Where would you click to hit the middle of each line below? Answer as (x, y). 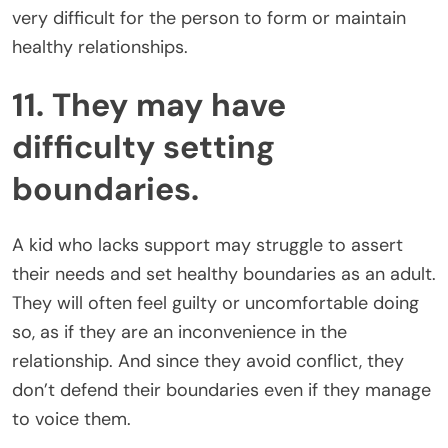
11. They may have (149, 104)
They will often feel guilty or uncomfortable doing (215, 303)
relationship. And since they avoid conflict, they (208, 361)
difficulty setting (143, 146)
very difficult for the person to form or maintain (209, 18)
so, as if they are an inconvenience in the (179, 332)
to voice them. (71, 419)
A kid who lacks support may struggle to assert (207, 245)
